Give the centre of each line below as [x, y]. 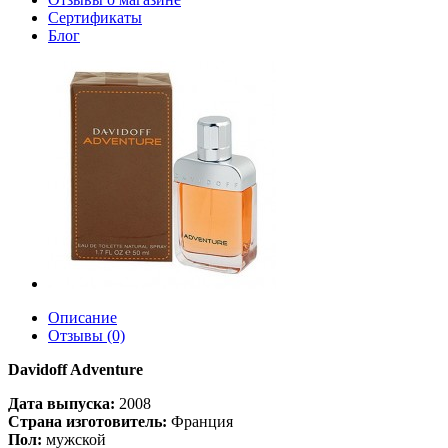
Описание [82, 317]
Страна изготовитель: [87, 421]
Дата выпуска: [61, 403]
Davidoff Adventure [75, 369]
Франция [200, 421]
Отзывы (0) [86, 335]
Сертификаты [95, 17]
